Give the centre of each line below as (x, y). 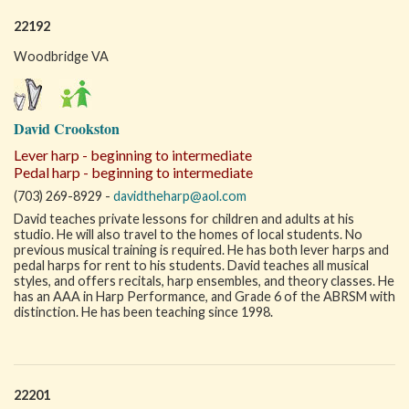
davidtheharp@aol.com (180, 196)
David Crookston (67, 128)
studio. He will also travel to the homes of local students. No (188, 234)
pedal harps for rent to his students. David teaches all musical (191, 265)
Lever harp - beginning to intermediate (133, 155)
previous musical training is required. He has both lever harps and (201, 250)
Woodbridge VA (61, 56)
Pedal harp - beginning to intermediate (133, 172)
